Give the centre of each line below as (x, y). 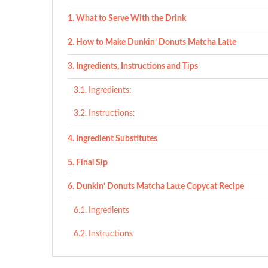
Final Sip (92, 162)
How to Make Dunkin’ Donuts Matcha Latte (156, 42)
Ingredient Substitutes (116, 138)
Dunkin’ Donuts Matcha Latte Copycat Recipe (160, 186)
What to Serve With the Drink (131, 18)
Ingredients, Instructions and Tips (137, 66)
